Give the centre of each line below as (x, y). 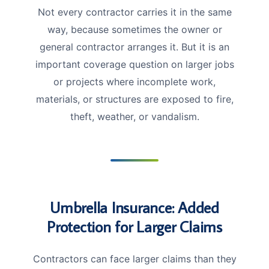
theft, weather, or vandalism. (134, 116)
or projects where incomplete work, (134, 81)
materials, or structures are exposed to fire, (134, 99)
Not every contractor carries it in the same (134, 12)
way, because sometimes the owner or (134, 29)
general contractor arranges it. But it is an (134, 47)
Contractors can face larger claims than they (134, 258)
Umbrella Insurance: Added (134, 207)
